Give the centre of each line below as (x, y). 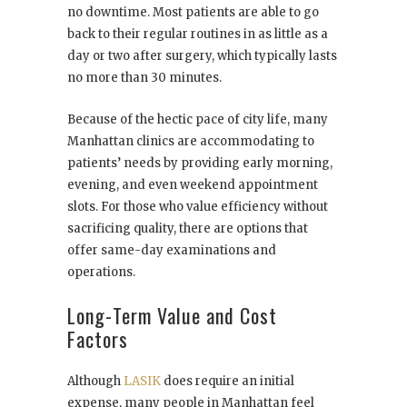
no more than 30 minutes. (144, 77)
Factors (98, 338)
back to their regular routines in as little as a (198, 34)
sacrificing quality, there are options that (188, 228)
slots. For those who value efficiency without (198, 206)
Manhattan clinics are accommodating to (191, 141)
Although (95, 381)
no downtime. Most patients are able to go (193, 12)
